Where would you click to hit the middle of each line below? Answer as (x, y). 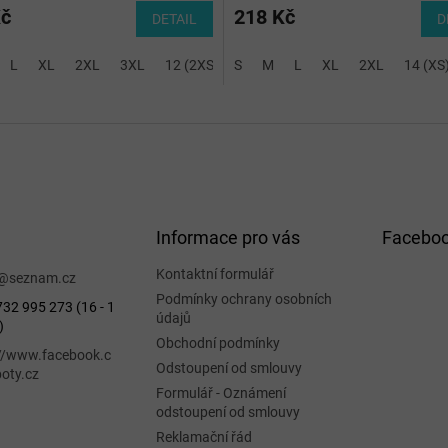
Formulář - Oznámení (220, 393)
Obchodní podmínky (217, 343)
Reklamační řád (203, 437)
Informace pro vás (227, 238)
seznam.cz (42, 278)
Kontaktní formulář (214, 274)
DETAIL (174, 19)
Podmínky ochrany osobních (243, 299)
